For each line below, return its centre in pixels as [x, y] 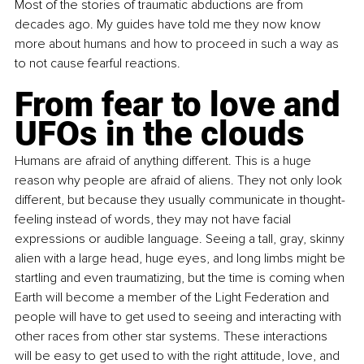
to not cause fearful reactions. [97, 64]
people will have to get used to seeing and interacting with [180, 317]
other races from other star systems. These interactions [173, 337]
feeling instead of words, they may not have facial [154, 220]
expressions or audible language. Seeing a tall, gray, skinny [181, 239]
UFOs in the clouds [160, 134]
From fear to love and [182, 105]
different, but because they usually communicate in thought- [180, 200]
